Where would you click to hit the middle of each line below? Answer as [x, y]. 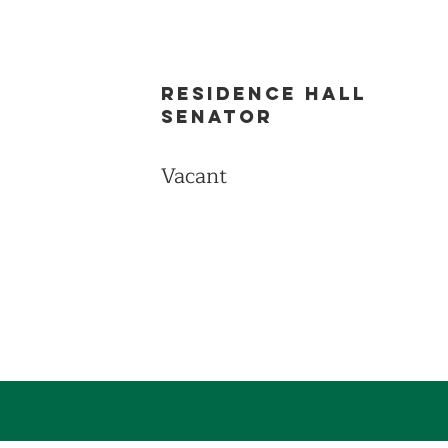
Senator [217, 116]
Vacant [194, 176]
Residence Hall [264, 93]
